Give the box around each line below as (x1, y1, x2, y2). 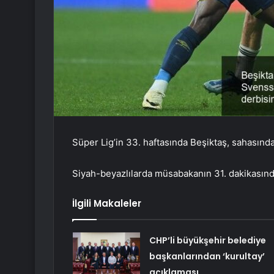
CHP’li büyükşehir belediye (149, 234, 266, 247)
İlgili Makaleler (72, 197, 141, 210)
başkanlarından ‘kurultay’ (149, 250, 265, 263)
